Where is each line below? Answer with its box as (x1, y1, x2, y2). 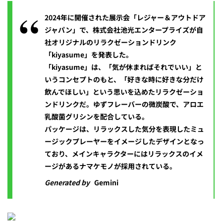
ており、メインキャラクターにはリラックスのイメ (45, 149, 203, 159)
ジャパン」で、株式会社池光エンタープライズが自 (45, 25, 203, 35)
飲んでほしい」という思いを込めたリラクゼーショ (45, 87, 204, 97)
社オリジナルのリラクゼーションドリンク (45, 37, 176, 48)
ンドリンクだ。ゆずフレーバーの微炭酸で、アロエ (45, 99, 204, 110)
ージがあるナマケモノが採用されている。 (45, 161, 176, 171)
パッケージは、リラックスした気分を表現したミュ (45, 124, 204, 134)
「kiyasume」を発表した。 (45, 50, 133, 60)
